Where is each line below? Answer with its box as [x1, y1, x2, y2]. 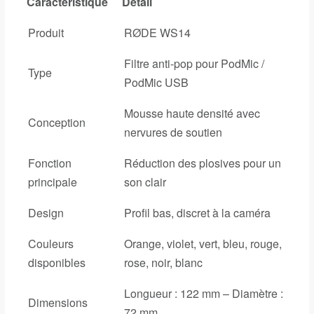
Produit [28, 25, 64, 41]
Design [28, 205, 64, 221]
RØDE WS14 [124, 25, 191, 41]
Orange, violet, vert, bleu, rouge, [124, 235, 282, 252]
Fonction [28, 155, 71, 172]
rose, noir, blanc [124, 254, 203, 271]
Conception [28, 114, 86, 131]
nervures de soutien [124, 124, 222, 141]
